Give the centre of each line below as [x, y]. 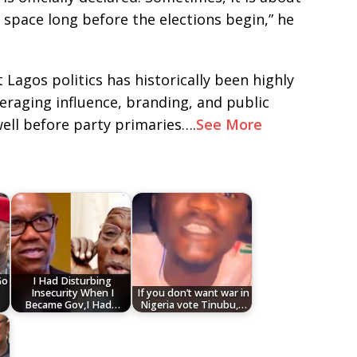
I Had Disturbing [73, 281]
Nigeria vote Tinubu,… [193, 305]
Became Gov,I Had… [72, 305]
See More [231, 125]
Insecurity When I [72, 293]
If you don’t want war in [194, 293]
